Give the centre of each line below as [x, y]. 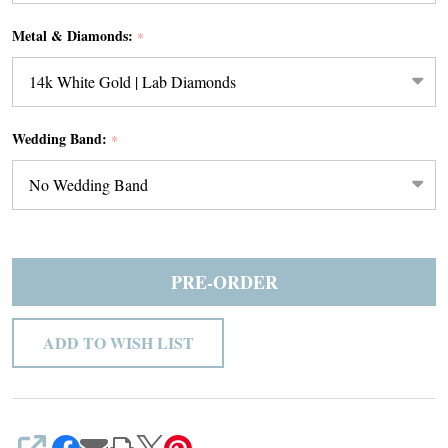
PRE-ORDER [224, 282]
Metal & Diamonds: [74, 35]
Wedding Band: [61, 138]
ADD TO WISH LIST [118, 343]
